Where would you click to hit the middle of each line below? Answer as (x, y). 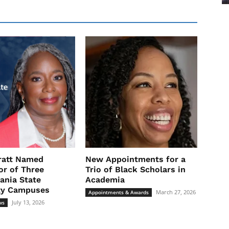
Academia (105, 180)
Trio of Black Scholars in (136, 170)
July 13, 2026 (28, 202)
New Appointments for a (136, 159)
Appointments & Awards (119, 192)
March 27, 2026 (176, 192)
